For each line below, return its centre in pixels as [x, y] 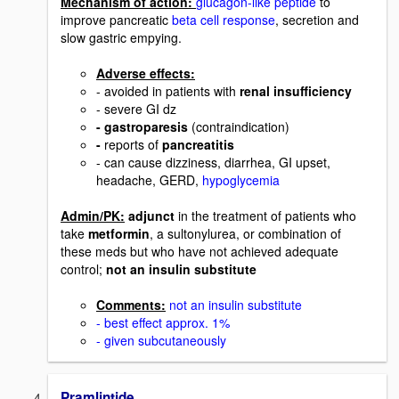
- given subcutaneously [161, 341]
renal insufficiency [296, 91]
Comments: [131, 305]
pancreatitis [198, 145]
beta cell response [224, 20]
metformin [119, 234]
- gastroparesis [144, 127]
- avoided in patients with [168, 91]
